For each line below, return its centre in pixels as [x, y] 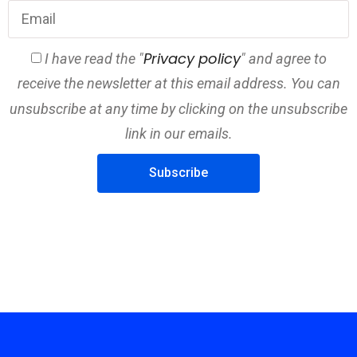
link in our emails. [178, 133]
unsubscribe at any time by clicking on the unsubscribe [178, 108]
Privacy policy [192, 59]
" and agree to [283, 59]
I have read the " [94, 59]
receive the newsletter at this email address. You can [178, 84]
